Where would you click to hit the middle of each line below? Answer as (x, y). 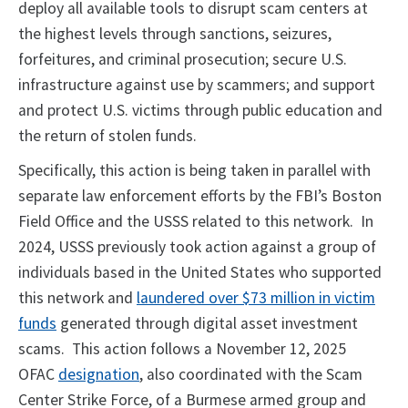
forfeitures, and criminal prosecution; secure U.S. (183, 60)
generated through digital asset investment (207, 324)
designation (99, 375)
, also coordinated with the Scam (251, 375)
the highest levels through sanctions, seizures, (175, 34)
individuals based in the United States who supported (200, 273)
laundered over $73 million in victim (256, 298)
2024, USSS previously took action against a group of (197, 247)
